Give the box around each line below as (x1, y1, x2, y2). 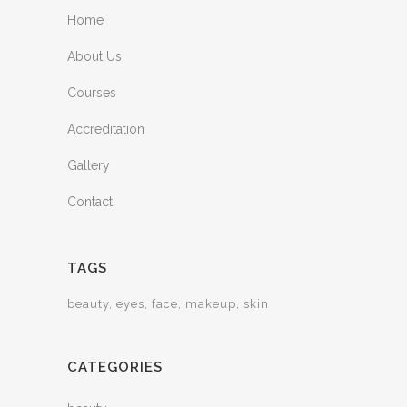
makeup (185, 297, 236, 312)
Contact (67, 194, 113, 210)
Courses (67, 85, 116, 101)
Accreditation (67, 122, 144, 137)
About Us (67, 49, 122, 65)
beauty (67, 297, 109, 312)
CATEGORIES (67, 359, 163, 376)
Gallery (67, 158, 110, 174)
